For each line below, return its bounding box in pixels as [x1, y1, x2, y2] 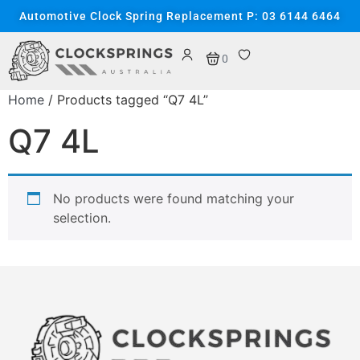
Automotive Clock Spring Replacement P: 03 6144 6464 [19, 10, 341, 22]
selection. [53, 210, 111, 227]
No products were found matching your [53, 190, 294, 207]
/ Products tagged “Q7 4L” [44, 92, 208, 108]
